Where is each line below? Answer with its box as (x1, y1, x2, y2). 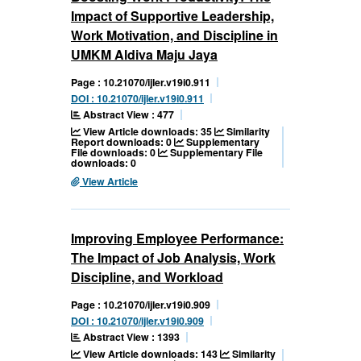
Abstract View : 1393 (81, 330, 180, 345)
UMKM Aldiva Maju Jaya (71, 45, 218, 64)
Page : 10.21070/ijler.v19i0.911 (71, 75, 210, 90)
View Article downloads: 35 (81, 124, 214, 139)
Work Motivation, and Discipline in (71, 26, 278, 45)
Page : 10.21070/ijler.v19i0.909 (71, 297, 210, 313)
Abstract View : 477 (81, 107, 174, 122)
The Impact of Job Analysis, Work (71, 248, 276, 268)
